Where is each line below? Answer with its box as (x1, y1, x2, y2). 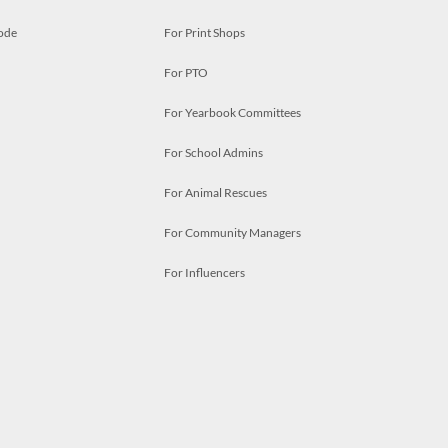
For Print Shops (164, 24, 245, 40)
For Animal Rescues (164, 184, 267, 200)
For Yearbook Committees (164, 104, 301, 120)
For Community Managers (164, 224, 301, 240)
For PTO (164, 64, 208, 80)
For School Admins (164, 144, 263, 160)
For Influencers (164, 264, 245, 280)
